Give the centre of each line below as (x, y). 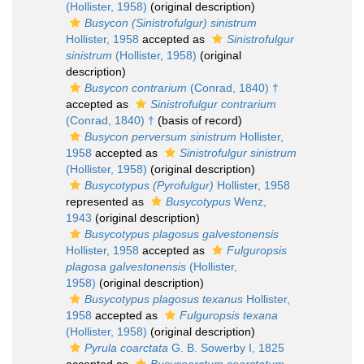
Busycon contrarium (136, 88)
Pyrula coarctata (126, 348)
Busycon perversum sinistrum (160, 136)
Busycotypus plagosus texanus (164, 299)
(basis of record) (198, 120)
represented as (106, 201)
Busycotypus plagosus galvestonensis (182, 234)
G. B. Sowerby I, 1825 (226, 348)
